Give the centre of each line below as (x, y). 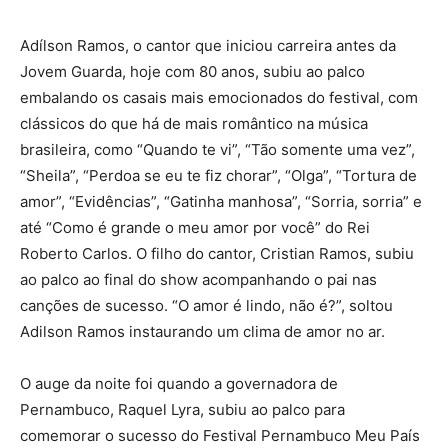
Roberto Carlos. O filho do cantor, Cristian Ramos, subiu (217, 253)
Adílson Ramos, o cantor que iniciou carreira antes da (208, 45)
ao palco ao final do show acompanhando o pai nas (198, 279)
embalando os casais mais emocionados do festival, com (219, 97)
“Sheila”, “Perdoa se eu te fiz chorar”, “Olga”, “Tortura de (218, 175)
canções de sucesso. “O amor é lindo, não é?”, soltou (206, 305)
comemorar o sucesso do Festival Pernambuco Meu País (220, 435)
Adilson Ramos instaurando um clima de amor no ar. (202, 331)
